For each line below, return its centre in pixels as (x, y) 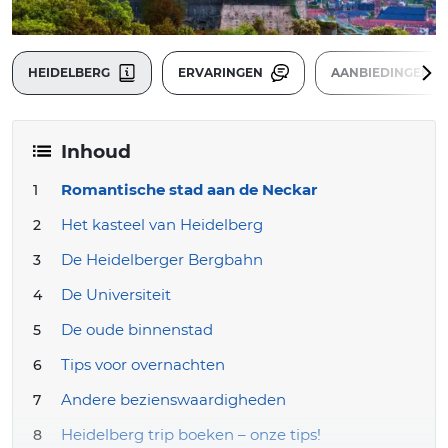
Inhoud (96, 152)
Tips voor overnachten (143, 365)
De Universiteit (116, 295)
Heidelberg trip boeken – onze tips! (191, 435)
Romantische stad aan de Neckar (189, 190)
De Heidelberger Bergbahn (162, 260)
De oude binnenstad (137, 330)
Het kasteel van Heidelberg (162, 225)
